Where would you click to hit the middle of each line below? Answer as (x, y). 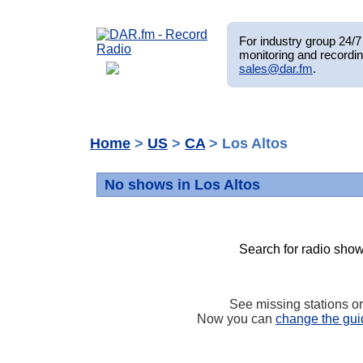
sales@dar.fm (276, 68)
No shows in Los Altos (182, 185)
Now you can (236, 318)
